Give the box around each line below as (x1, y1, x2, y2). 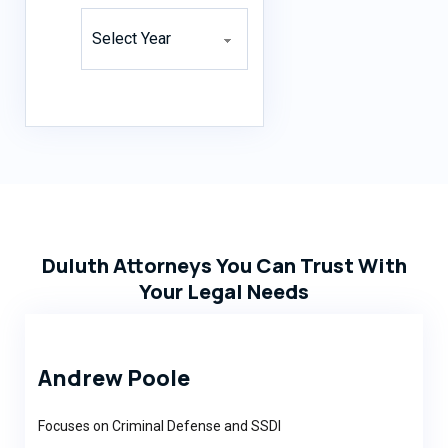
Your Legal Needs (139, 276, 309, 305)
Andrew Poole (38, 362, 191, 393)
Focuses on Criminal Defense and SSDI (38, 417, 282, 434)
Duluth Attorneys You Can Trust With (41, 250, 407, 279)
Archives (79, 7, 141, 27)
